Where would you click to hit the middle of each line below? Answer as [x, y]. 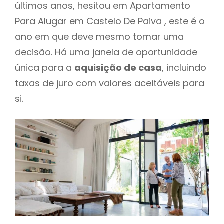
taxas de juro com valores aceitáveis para [110, 83]
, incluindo [184, 67]
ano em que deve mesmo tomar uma [99, 36]
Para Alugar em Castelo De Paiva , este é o [110, 21]
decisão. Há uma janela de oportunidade [106, 52]
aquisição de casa [118, 67]
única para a [45, 67]
